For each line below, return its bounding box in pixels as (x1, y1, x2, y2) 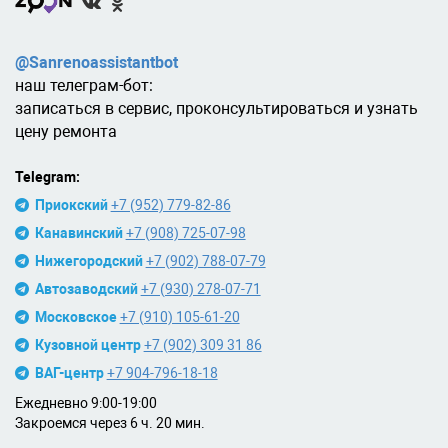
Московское (34, 308, 117, 325)
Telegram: (15, 168, 80, 185)
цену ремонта (15, 121, 117, 141)
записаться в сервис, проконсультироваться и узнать (15, 98, 418, 118)
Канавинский (34, 224, 123, 241)
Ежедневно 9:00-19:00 (15, 394, 157, 411)
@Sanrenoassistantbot (15, 52, 178, 72)
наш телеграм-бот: (15, 75, 153, 95)
